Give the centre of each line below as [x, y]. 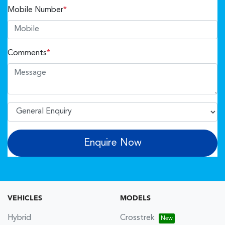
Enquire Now [113, 143]
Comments [27, 53]
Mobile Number [35, 10]
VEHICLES [25, 198]
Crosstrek [137, 218]
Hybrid [19, 218]
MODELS [135, 198]
